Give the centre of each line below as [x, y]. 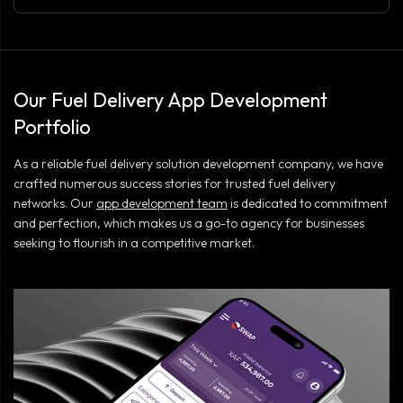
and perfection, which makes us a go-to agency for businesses [189, 224]
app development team [162, 204]
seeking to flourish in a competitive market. [134, 243]
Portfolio [52, 127]
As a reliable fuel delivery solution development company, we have [198, 164]
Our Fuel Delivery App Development [170, 100]
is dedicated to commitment [309, 204]
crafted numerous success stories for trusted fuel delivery [175, 184]
